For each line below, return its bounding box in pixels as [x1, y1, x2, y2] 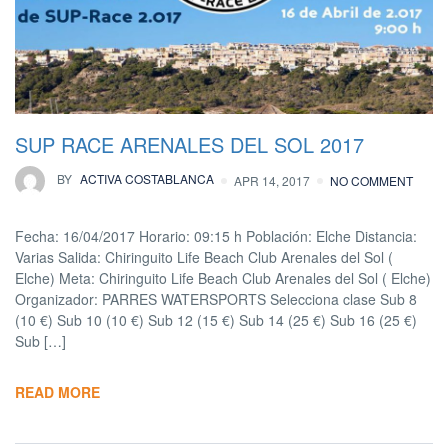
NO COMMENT [330, 171, 413, 189]
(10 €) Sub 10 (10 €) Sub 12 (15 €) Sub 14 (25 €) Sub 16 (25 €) [15, 309, 417, 330]
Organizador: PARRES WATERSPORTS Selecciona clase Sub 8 [15, 288, 417, 309]
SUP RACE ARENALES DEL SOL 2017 [15, 129, 364, 159]
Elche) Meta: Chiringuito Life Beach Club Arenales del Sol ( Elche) [15, 267, 431, 288]
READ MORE [15, 381, 100, 402]
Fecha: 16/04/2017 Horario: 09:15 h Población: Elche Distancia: [15, 225, 417, 246]
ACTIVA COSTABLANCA [77, 169, 214, 187]
